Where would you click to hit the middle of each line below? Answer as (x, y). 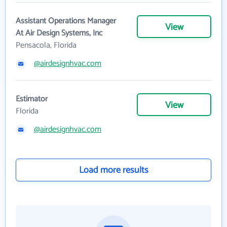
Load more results (113, 170)
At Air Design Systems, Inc (59, 33)
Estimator (32, 99)
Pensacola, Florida (46, 45)
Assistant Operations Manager (66, 21)
